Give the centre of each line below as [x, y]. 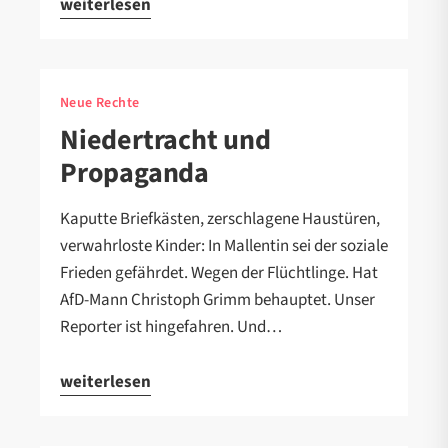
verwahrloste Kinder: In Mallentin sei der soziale [224, 245]
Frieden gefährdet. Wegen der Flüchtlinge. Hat [219, 272]
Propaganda [135, 172]
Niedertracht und [165, 139]
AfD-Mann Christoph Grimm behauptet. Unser [217, 299]
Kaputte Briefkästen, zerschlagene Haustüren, [220, 218]
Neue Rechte [100, 102]
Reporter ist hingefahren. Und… [171, 326]
